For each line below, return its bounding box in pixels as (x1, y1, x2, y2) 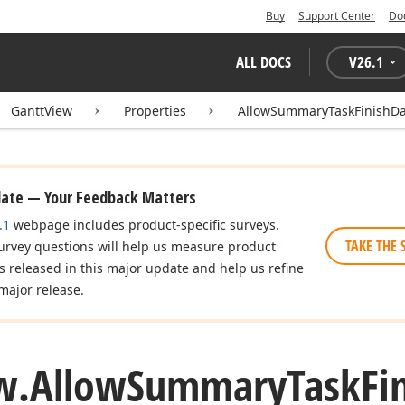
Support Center (298, 8, 375, 24)
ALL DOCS (236, 52, 291, 72)
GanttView (11, 102, 72, 119)
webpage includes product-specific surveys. (10, 216, 279, 233)
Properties (124, 102, 186, 119)
